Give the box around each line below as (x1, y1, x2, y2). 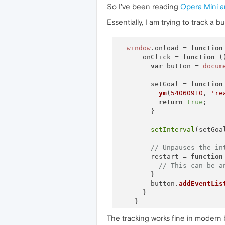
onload (154, 44, 179, 52)
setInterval (150, 125, 195, 133)
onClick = (118, 53, 183, 61)
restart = (118, 152, 191, 160)
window (126, 44, 151, 52)
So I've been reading (107, 2, 180, 11)
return (158, 98, 183, 106)
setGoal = (118, 80, 191, 88)
